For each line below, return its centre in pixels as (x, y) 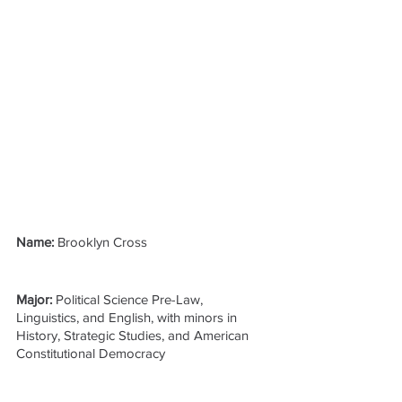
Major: (36, 299)
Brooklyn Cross (102, 241)
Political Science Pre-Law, (131, 299)
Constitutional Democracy (91, 353)
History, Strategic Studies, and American (134, 335)
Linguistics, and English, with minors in (128, 317)
